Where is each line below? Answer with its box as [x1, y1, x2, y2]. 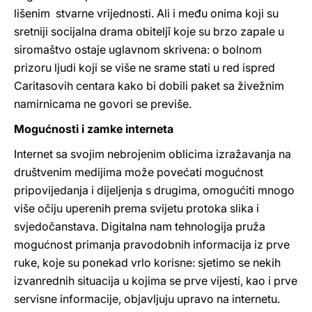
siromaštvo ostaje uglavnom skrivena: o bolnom [14, 42, 262, 56]
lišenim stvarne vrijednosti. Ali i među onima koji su [14, 6, 279, 20]
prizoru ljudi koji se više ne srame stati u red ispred [14, 61, 275, 75]
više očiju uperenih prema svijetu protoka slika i [14, 201, 259, 215]
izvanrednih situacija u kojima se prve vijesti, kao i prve [14, 274, 297, 288]
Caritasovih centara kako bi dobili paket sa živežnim [14, 79, 284, 93]
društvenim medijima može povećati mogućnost [14, 165, 263, 179]
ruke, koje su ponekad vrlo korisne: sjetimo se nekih [14, 256, 281, 270]
